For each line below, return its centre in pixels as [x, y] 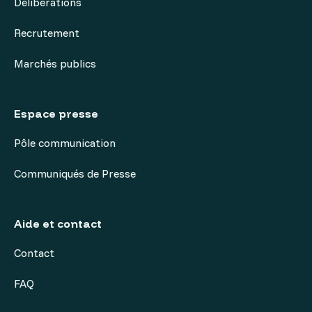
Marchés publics [55, 64]
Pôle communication [65, 143]
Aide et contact [58, 224]
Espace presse [56, 114]
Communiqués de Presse [75, 174]
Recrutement [47, 33]
